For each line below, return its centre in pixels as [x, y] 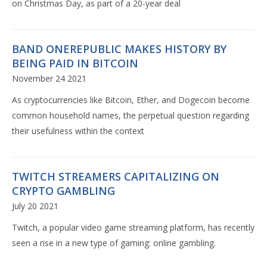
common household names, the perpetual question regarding [131, 116]
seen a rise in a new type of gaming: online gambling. [114, 243]
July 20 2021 [35, 206]
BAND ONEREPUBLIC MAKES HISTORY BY [119, 49]
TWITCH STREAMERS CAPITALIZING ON [116, 177]
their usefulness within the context [78, 131]
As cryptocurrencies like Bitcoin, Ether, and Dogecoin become [131, 100]
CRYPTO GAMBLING [63, 191]
